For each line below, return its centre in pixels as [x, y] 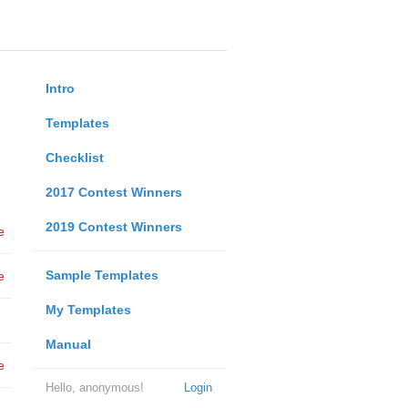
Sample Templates [102, 275]
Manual [68, 344]
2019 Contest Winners [113, 227]
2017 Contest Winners [113, 192]
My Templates [88, 310]
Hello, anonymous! [94, 388]
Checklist [74, 158]
